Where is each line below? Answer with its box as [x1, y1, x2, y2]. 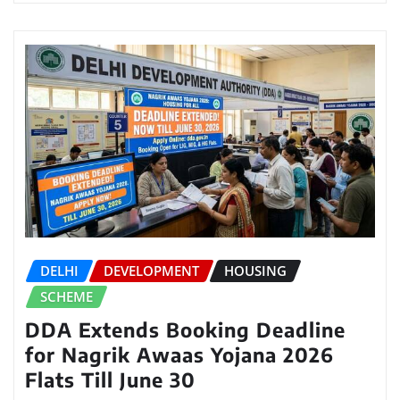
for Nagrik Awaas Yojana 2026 [25, 341, 334, 367]
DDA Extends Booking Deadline [25, 316, 346, 342]
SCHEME [40, 287, 93, 305]
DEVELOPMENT [104, 261, 199, 279]
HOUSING [224, 261, 287, 279]
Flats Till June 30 [25, 366, 196, 392]
